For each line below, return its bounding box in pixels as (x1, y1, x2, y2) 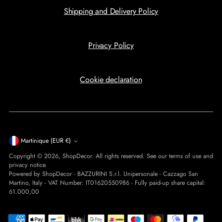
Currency (8, 135, 55, 153)
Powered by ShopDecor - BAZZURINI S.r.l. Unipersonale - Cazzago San (9, 169, 198, 179)
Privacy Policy (88, 40, 134, 52)
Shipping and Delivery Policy (63, 5, 159, 17)
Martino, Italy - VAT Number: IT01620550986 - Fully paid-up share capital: (9, 178, 206, 188)
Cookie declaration (80, 74, 142, 86)
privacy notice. (9, 161, 47, 170)
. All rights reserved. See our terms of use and (92, 152, 213, 161)
